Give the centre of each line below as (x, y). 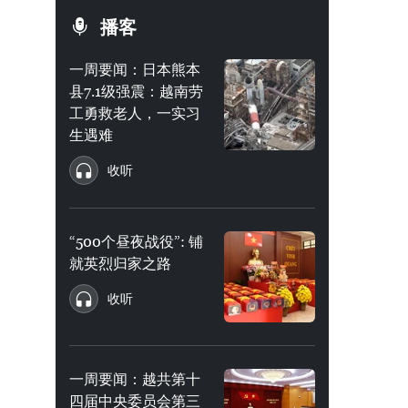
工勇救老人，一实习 (135, 113)
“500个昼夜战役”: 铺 (136, 242)
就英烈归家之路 (120, 264)
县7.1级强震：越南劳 (136, 92)
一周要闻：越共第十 (135, 379)
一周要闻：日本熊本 (135, 70)
